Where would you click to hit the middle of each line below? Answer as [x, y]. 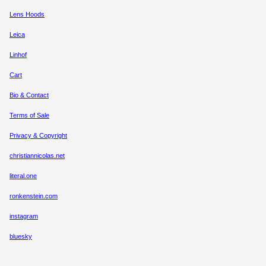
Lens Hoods [27, 15]
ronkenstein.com [34, 196]
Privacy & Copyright [38, 136]
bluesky [21, 237]
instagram [24, 216]
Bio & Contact [29, 95]
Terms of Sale [29, 115]
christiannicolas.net [37, 156]
